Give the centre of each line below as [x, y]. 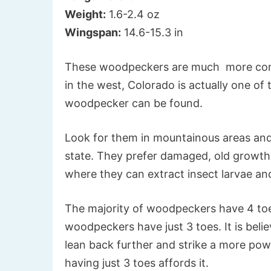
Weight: [85, 14]
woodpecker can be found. [134, 103]
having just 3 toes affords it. [137, 263]
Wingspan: [93, 32]
